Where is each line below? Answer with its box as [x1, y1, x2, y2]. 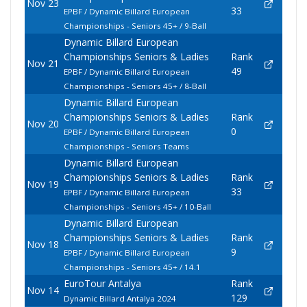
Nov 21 [26, 57, 59, 71]
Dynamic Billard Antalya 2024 [63, 293, 176, 304]
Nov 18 [26, 238, 59, 251]
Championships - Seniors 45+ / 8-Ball [63, 81, 206, 92]
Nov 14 [26, 284, 59, 297]
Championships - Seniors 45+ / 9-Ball [63, 21, 206, 32]
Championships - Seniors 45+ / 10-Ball [63, 201, 211, 212]
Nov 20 [26, 117, 59, 131]
